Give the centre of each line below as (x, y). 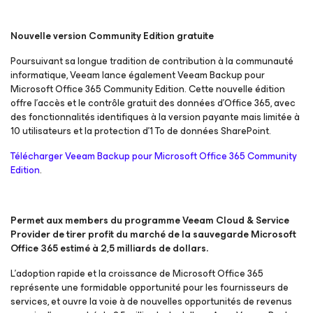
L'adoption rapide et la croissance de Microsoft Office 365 (137, 274)
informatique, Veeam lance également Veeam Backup (128, 75)
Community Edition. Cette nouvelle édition (193, 89)
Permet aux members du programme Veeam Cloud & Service (150, 220)
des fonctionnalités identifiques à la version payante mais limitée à (155, 117)
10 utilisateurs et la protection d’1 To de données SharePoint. (141, 131)
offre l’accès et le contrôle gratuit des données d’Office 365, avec (153, 103)
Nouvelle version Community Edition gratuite (112, 36)
